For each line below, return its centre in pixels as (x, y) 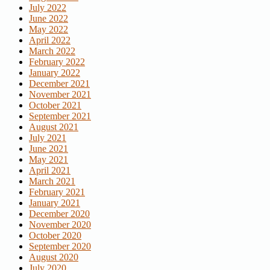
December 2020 (59, 213)
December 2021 (59, 83)
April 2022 (50, 40)
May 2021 (49, 159)
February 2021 (57, 192)
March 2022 (52, 51)
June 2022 (49, 18)
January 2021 (55, 202)
